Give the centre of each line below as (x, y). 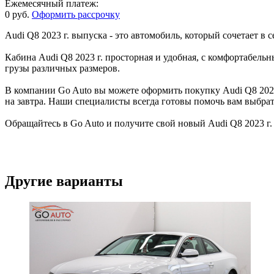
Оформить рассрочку (76, 15)
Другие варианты (64, 181)
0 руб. (17, 15)
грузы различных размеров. (62, 68)
